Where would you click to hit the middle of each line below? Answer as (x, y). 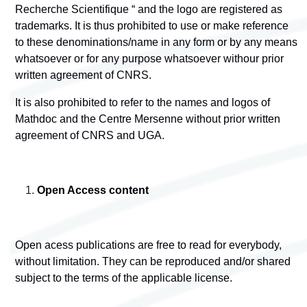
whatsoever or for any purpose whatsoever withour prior (149, 59)
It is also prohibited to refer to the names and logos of (143, 103)
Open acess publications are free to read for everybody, (148, 245)
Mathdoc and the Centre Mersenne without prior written (148, 119)
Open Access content (93, 191)
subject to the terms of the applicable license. (124, 278)
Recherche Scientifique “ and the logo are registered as (149, 10)
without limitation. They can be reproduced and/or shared (153, 262)
